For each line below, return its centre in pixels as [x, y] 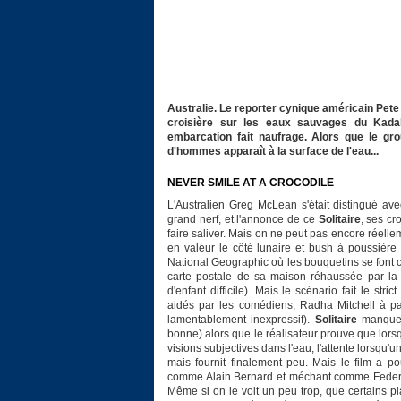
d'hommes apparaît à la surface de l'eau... [273, 152]
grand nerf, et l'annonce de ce [243, 220]
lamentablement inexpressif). [241, 320]
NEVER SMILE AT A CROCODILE [251, 183]
